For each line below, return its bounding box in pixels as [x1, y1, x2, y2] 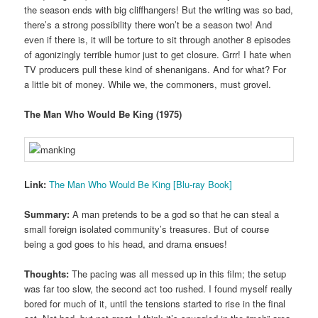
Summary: [24, 207, 70, 221]
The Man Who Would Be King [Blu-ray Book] [49, 177, 233, 191]
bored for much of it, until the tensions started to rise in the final [24, 296, 286, 310]
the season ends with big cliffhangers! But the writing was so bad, [24, 3, 294, 17]
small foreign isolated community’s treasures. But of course [24, 221, 270, 236]
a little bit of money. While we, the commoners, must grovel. [24, 77, 272, 92]
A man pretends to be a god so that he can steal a [70, 207, 280, 221]
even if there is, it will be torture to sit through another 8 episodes [24, 33, 292, 47]
